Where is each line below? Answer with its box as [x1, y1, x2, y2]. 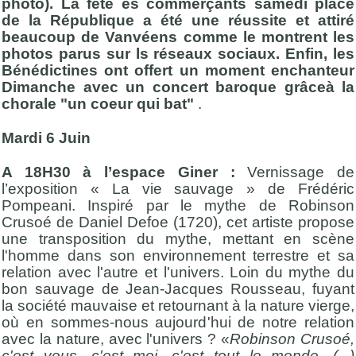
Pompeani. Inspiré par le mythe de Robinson [2, 197, 354, 215]
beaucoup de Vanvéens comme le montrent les [2, 28, 354, 45]
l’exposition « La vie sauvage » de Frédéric [2, 180, 354, 198]
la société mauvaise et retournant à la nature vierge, [2, 297, 354, 315]
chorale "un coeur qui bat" [2, 95, 198, 112]
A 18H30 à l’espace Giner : [2, 164, 248, 181]
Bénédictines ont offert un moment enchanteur [2, 61, 354, 79]
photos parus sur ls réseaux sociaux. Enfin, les [2, 44, 354, 62]
